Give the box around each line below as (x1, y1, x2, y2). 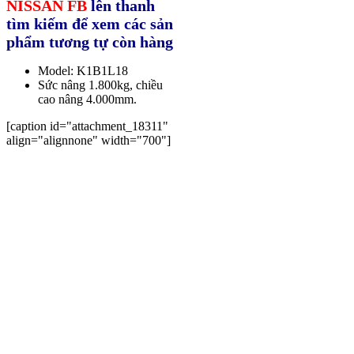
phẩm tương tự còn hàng (6, 32, 173, 51)
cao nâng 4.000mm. (38, 92, 137, 106)
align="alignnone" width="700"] (6, 133, 171, 147)
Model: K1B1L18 (38, 63, 128, 77)
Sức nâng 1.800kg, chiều (38, 77, 163, 92)
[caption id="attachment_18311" (6, 119, 168, 133)
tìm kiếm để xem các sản (6, 14, 173, 32)
